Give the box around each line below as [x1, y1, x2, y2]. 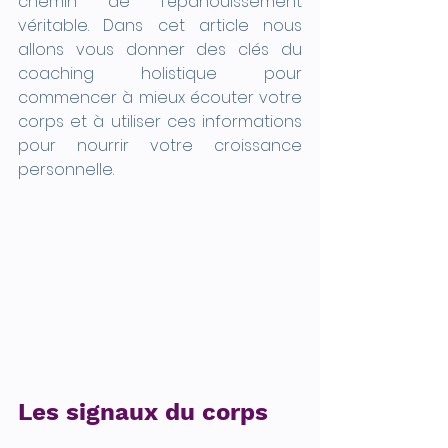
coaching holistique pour [18, 62, 302, 85]
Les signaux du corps [18, 397, 268, 426]
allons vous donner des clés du [18, 38, 302, 61]
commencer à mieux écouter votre [18, 86, 302, 109]
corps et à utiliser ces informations [18, 110, 302, 133]
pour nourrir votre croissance [18, 134, 302, 157]
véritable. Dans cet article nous [18, 14, 302, 37]
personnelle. [18, 158, 118, 181]
